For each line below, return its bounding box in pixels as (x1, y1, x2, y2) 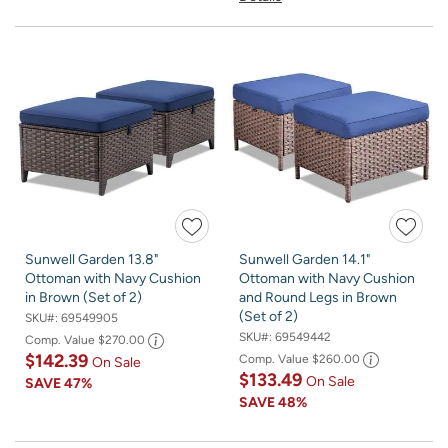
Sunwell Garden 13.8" (25, 250, 158, 268)
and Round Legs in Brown (239, 288, 397, 306)
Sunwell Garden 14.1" (239, 250, 370, 268)
